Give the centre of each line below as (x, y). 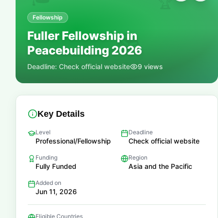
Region (138, 157)
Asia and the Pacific (160, 166)
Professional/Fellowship (73, 141)
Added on (48, 183)
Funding (46, 157)
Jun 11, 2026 (56, 191)
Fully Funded (56, 166)
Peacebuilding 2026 (85, 50)
